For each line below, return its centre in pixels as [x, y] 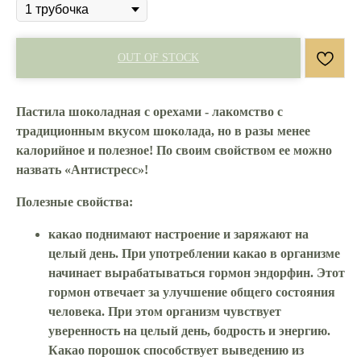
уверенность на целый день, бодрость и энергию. [189, 331]
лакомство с [247, 112]
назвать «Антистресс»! [82, 170]
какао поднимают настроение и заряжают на [178, 234]
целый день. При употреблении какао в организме [194, 254]
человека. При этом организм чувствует [165, 312]
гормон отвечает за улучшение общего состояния [192, 293]
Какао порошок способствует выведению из [176, 351]
